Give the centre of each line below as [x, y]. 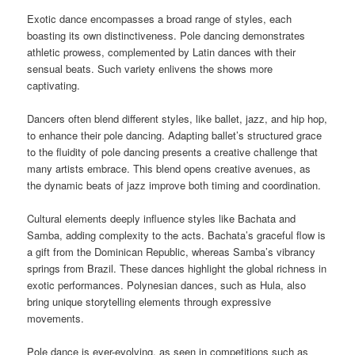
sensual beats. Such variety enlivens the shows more [150, 68]
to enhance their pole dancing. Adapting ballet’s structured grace [175, 135]
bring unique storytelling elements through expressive [149, 301]
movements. [56, 318]
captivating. [54, 85]
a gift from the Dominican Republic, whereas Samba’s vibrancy [172, 251]
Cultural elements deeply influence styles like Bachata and [162, 218]
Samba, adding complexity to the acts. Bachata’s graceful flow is [177, 235]
